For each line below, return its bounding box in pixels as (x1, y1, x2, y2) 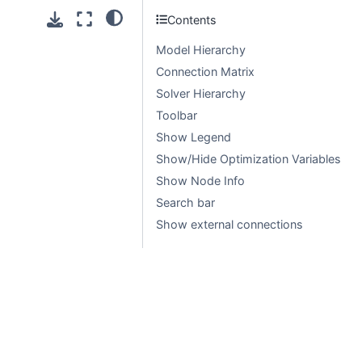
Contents (167, 12, 217, 27)
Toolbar (156, 108, 197, 122)
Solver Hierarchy (156, 86, 246, 100)
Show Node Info (156, 174, 245, 187)
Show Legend (156, 130, 231, 144)
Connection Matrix (156, 65, 255, 78)
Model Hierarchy (156, 43, 246, 57)
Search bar (156, 196, 215, 209)
